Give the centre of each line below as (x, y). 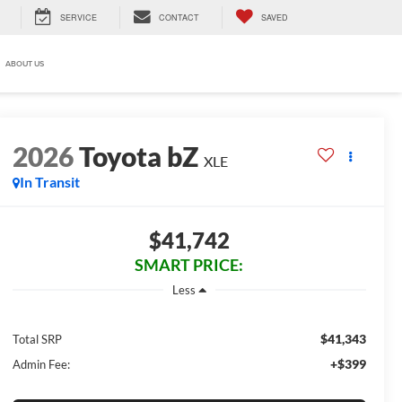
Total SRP (37, 339)
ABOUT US (25, 64)
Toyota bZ (138, 157)
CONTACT (179, 17)
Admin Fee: (41, 364)
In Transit (49, 182)
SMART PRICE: (189, 265)
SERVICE (79, 17)
